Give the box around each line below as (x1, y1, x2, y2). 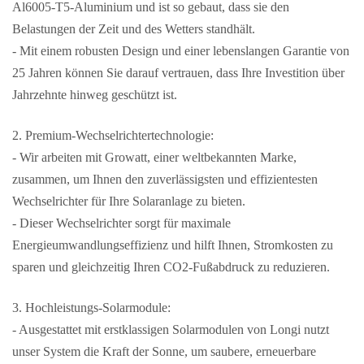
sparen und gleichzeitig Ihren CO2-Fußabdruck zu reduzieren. (12, 259, 330, 274)
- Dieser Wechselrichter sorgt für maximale (12, 215, 231, 230)
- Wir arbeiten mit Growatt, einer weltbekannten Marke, (12, 149, 297, 164)
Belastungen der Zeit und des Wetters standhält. (12, 21, 255, 36)
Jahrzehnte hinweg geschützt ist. (12, 87, 177, 102)
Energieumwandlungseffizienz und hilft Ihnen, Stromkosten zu (12, 237, 333, 252)
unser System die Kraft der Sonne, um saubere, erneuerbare (12, 344, 316, 358)
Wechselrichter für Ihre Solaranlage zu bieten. (12, 193, 245, 208)
